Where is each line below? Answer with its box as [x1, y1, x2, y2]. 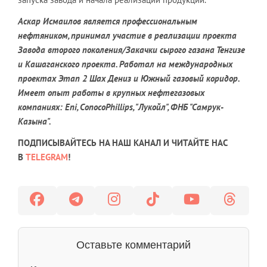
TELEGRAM [26, 151, 68, 163]
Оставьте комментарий [76, 238, 191, 251]
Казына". [18, 115, 51, 127]
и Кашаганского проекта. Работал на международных [18, 58, 232, 70]
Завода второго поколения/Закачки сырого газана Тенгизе [18, 44, 245, 55]
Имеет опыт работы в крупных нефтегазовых [18, 86, 204, 98]
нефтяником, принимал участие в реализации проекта [18, 29, 237, 41]
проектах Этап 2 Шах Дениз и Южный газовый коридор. [18, 72, 239, 84]
